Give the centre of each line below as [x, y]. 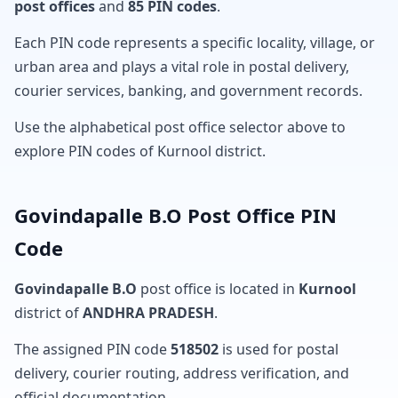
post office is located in [218, 289]
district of [48, 313]
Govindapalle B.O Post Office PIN [175, 215]
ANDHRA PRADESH [148, 313]
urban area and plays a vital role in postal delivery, [182, 67]
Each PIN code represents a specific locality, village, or [195, 43]
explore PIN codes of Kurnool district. [140, 151]
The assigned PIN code [92, 349]
